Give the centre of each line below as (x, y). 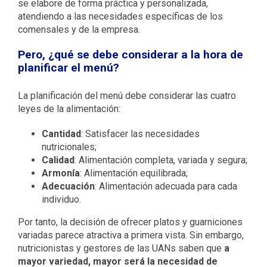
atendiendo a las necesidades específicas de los (120, 16)
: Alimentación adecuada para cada (166, 187)
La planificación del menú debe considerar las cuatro (127, 96)
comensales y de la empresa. (79, 29)
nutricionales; (69, 147)
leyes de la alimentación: (69, 109)
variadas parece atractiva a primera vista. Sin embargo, (131, 235)
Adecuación (68, 187)
